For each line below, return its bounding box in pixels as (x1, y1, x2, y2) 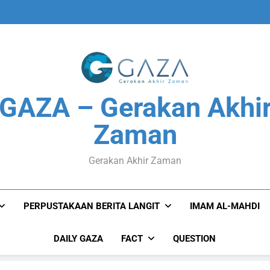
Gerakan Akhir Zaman (89, 155, 181, 167)
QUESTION (173, 233, 216, 245)
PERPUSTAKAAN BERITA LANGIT (24, 201, 160, 212)
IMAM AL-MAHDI (190, 201, 260, 212)
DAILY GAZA (54, 233, 104, 245)
